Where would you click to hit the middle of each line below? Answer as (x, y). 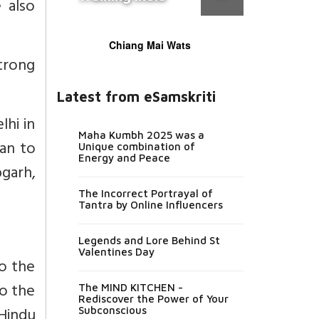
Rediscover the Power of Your (153, 298)
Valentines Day (116, 251)
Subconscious (112, 310)
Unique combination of (136, 146)
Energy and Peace (124, 157)
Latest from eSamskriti (136, 96)
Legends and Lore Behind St (149, 240)
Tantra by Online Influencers (150, 204)
